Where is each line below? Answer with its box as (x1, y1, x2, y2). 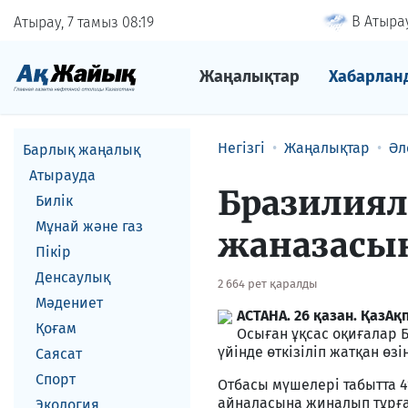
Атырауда (29, 167, 96, 184)
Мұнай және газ (36, 218, 143, 235)
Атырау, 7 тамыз (14, 13, 122, 31)
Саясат (36, 345, 82, 362)
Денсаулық (36, 269, 110, 286)
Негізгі (218, 139, 265, 157)
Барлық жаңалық (23, 141, 140, 158)
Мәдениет (36, 294, 103, 311)
